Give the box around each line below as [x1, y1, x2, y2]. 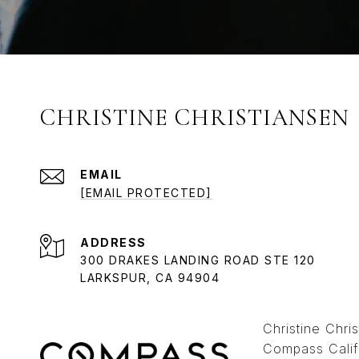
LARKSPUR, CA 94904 [80, 271, 220, 285]
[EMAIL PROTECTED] [80, 186, 212, 200]
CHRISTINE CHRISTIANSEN [40, 103, 349, 132]
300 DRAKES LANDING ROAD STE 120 [80, 253, 316, 268]
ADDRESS [80, 236, 147, 250]
